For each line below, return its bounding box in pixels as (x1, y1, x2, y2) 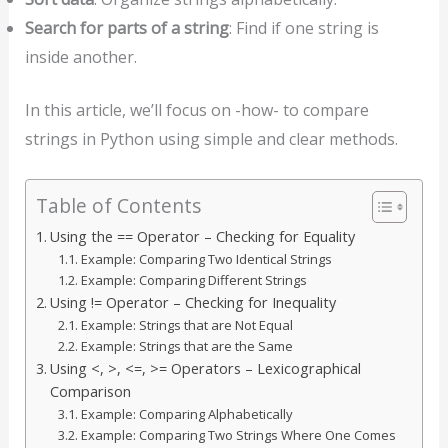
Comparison (49, 382, 131, 402)
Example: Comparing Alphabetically (81, 405, 294, 424)
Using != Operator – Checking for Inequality (49, 293, 336, 313)
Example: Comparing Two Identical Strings (81, 250, 333, 269)
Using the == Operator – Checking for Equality (49, 227, 355, 247)
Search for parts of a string (24, 16, 229, 39)
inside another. (24, 45, 137, 68)
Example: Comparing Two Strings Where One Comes (81, 426, 397, 445)
